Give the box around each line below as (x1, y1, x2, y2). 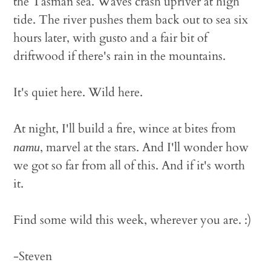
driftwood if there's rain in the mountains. (13, 48, 226, 64)
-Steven (13, 248, 53, 264)
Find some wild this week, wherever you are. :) (13, 212, 252, 228)
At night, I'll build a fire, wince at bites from (13, 120, 237, 137)
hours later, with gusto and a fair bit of (13, 30, 208, 46)
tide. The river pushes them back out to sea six (13, 11, 249, 28)
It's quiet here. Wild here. (13, 84, 143, 100)
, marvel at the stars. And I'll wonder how (40, 139, 249, 155)
